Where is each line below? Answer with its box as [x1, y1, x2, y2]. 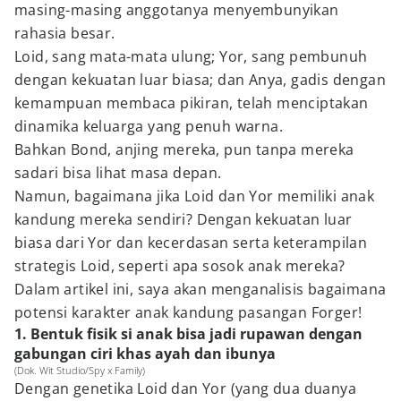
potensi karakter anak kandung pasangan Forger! [14, 303, 363, 322]
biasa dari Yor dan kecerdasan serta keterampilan [14, 233, 368, 252]
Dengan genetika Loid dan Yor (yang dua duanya [14, 379, 356, 398]
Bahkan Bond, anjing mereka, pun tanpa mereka [14, 140, 354, 159]
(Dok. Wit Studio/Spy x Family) [14, 363, 145, 377]
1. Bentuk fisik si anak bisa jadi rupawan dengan [14, 324, 363, 344]
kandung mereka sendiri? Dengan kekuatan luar [14, 209, 353, 229]
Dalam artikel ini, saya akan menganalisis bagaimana [14, 279, 387, 299]
